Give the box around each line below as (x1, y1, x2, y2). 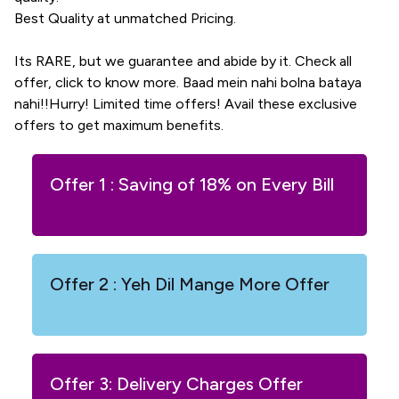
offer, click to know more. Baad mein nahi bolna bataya (14, 74, 362, 91)
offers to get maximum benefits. (14, 117, 224, 134)
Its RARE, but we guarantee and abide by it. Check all (14, 53, 352, 69)
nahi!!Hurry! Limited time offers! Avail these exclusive (14, 95, 357, 112)
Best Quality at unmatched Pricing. (14, 10, 236, 27)
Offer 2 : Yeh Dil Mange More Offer (50, 273, 330, 295)
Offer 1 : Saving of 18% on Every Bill (50, 174, 334, 195)
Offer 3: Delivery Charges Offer (50, 373, 303, 395)
